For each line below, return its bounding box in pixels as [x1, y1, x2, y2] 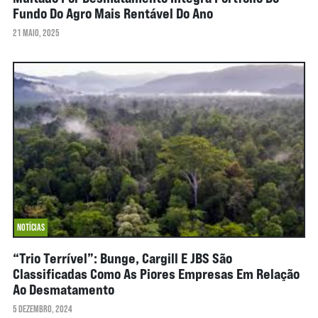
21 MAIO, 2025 [12, 27, 60, 39]
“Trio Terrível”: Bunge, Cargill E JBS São [12, 249, 232, 268]
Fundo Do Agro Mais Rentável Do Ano [12, 4, 213, 23]
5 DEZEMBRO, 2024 [12, 303, 72, 315]
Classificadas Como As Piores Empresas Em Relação [12, 265, 300, 283]
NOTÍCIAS [16, 221, 45, 234]
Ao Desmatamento [12, 280, 114, 299]
